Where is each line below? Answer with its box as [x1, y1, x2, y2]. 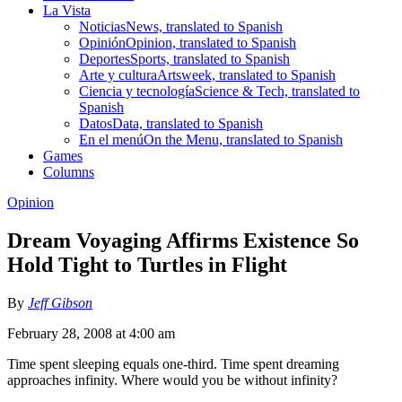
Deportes [79, 50, 130, 66]
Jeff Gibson [28, 294, 92, 310]
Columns [43, 163, 94, 179]
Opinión [79, 34, 126, 50]
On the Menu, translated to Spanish [144, 131, 343, 147]
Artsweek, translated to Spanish [157, 66, 336, 83]
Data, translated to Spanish [112, 115, 263, 131]
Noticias [79, 18, 126, 34]
